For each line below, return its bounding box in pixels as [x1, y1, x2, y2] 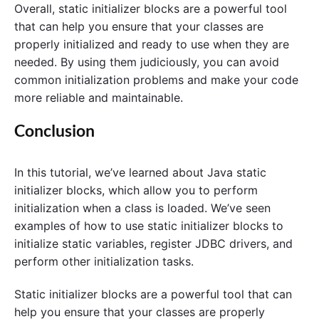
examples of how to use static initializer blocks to [14, 219, 283, 234]
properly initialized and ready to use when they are [14, 37, 289, 52]
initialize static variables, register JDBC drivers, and [14, 236, 293, 251]
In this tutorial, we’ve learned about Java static [14, 165, 266, 180]
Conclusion [14, 121, 95, 141]
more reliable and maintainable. [14, 90, 183, 105]
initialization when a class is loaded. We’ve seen [14, 201, 271, 216]
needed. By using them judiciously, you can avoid [14, 55, 279, 70]
